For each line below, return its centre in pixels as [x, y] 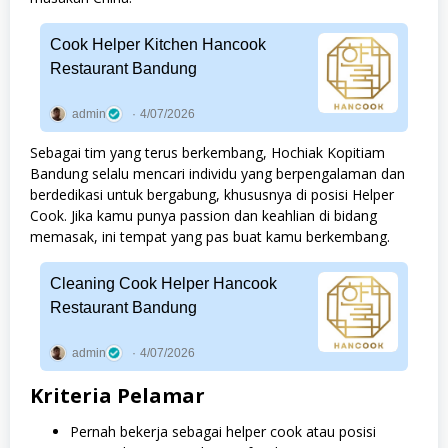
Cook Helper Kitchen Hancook [158, 45]
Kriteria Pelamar [117, 396]
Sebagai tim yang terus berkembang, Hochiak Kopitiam [207, 153]
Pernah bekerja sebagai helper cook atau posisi [223, 432]
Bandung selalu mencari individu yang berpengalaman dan [217, 174]
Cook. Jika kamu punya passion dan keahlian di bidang [203, 216]
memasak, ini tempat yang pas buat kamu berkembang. [210, 237]
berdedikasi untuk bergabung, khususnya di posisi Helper [212, 195]
